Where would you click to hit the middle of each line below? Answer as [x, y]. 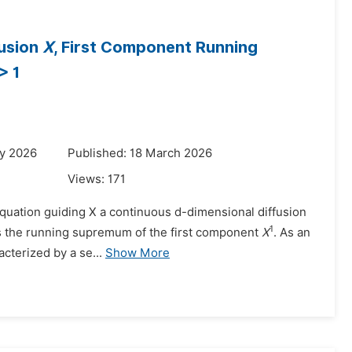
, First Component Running [156, 47]
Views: [88, 179]
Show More [137, 253]
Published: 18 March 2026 [140, 153]
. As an [292, 233]
